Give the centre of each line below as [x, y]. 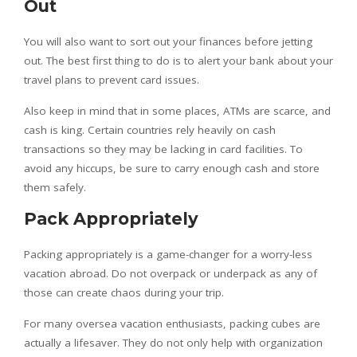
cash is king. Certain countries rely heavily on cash [150, 129]
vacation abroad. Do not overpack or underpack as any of [171, 273]
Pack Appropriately [111, 218]
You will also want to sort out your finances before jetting [168, 41]
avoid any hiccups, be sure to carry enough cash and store [172, 168]
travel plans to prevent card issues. [112, 79]
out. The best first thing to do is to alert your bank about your [178, 60]
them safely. [55, 187]
